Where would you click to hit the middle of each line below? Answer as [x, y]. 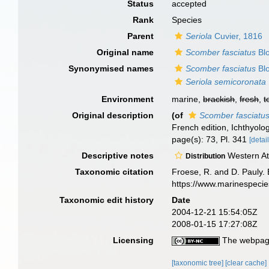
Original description [113, 115]
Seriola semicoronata [226, 82]
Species [187, 20]
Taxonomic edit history [107, 200]
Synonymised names [111, 68]
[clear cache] [246, 263]
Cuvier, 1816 [237, 36]
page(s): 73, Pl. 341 [211, 139]
